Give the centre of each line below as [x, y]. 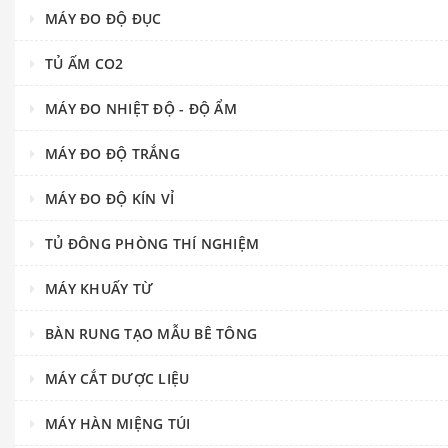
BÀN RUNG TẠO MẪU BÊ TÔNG [151, 334]
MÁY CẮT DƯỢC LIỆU [117, 379]
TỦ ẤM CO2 [84, 64]
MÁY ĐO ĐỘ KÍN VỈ [109, 199]
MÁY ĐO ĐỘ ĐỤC [103, 19]
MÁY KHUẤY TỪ [99, 289]
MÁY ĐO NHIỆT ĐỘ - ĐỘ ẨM [141, 109]
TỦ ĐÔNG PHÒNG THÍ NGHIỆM [152, 244]
